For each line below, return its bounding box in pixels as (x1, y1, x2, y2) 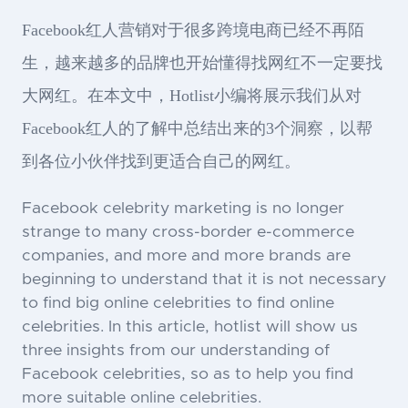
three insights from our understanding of (22, 342, 330, 359)
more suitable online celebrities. (22, 390, 261, 406)
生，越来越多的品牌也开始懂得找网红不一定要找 (22, 54, 382, 72)
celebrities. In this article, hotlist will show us (22, 319, 358, 335)
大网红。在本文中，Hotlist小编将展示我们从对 (22, 87, 362, 105)
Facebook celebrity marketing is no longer (22, 200, 344, 217)
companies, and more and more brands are (22, 248, 351, 264)
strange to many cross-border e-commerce (22, 224, 354, 240)
